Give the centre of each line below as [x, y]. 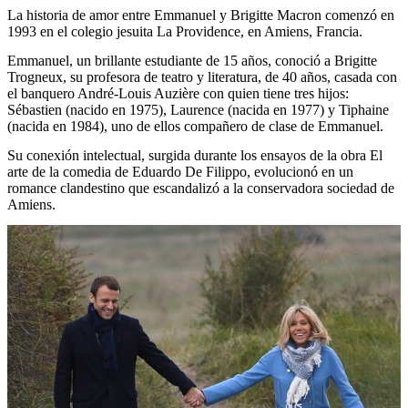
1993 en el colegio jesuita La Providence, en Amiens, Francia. [185, 32]
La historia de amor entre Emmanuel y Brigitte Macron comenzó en [201, 15]
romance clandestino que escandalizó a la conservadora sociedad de [201, 188]
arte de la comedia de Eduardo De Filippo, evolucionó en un [180, 171]
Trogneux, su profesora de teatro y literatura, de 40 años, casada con [202, 77]
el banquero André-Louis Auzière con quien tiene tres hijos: [178, 94]
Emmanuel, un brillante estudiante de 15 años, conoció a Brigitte [192, 61]
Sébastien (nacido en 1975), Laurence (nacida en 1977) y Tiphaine [198, 110]
